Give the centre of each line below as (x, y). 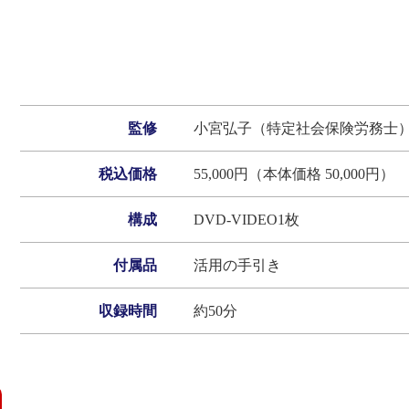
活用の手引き (237, 265)
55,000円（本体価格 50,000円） (294, 174)
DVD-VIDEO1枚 (246, 220)
